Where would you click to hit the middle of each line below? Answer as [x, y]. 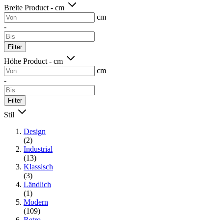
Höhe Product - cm [34, 61]
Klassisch [38, 166]
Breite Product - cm [35, 7]
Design [35, 131]
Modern [36, 202]
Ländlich [37, 184]
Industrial [38, 149]
